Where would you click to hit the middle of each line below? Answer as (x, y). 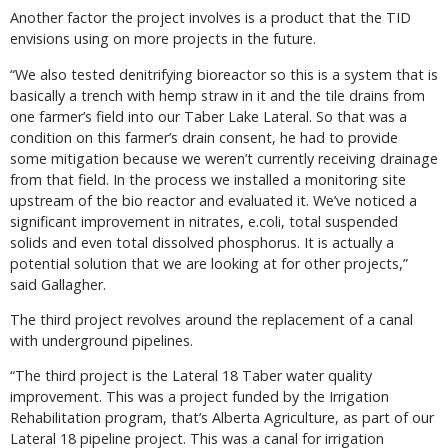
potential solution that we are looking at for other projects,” (209, 263)
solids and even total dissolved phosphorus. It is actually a (202, 242)
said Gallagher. (58, 284)
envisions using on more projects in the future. (163, 39)
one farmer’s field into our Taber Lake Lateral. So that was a (208, 116)
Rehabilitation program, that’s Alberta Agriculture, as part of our (222, 418)
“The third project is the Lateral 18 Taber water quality (191, 376)
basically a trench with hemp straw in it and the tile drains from (217, 95)
